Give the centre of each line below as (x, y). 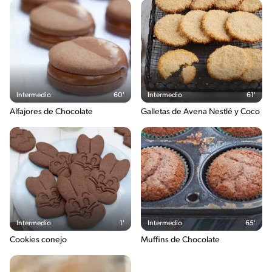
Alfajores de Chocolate (51, 112)
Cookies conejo (38, 240)
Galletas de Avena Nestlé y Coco (200, 112)
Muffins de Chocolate (180, 240)
